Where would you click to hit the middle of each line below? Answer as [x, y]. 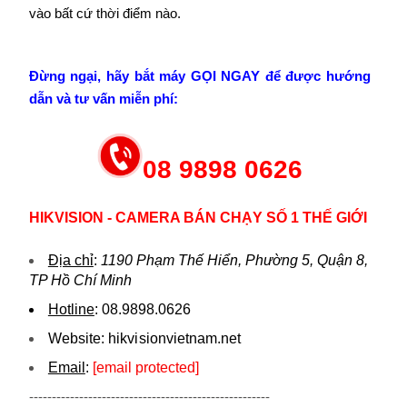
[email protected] [145, 367]
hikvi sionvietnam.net [174, 338]
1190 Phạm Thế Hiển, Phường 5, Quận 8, [234, 260]
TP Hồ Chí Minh [80, 280]
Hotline [71, 309]
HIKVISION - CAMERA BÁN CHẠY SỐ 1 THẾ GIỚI [198, 218]
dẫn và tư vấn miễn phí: [103, 99]
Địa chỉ [70, 260]
